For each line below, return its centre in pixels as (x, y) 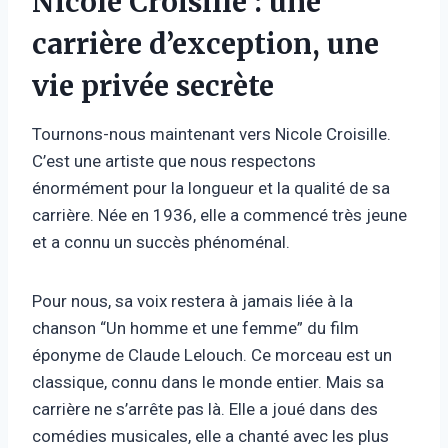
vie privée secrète (153, 85)
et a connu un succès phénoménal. (161, 241)
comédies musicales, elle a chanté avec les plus (210, 435)
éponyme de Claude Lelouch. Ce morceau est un (212, 354)
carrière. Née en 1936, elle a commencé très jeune (219, 214)
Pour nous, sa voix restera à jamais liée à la (192, 300)
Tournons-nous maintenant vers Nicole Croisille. (211, 133)
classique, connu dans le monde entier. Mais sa (208, 381)
